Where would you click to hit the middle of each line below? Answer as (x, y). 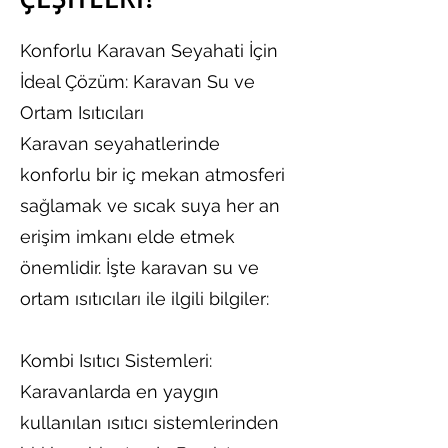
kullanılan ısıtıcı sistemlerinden (149, 422)
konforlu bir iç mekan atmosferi (152, 174)
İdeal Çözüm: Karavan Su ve (137, 81)
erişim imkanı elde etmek (127, 236)
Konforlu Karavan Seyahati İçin (149, 50)
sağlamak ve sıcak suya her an (150, 205)
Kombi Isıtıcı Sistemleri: (116, 360)
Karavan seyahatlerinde (120, 143)
